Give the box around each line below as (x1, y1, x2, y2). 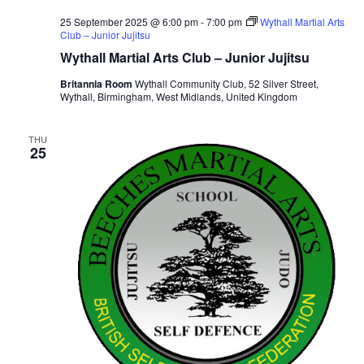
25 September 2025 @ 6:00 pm (59, 14, 198, 28)
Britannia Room (59, 76, 135, 91)
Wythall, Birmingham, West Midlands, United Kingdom (59, 89, 297, 103)
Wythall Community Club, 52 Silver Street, (134, 76, 318, 90)
